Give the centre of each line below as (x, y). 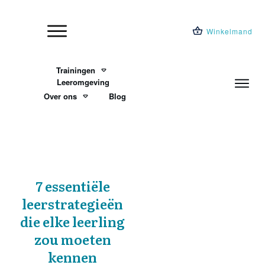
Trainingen (75, 70)
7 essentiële (72, 186)
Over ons (60, 96)
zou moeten (72, 239)
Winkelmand (230, 31)
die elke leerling (73, 221)
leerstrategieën (73, 203)
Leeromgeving (83, 82)
